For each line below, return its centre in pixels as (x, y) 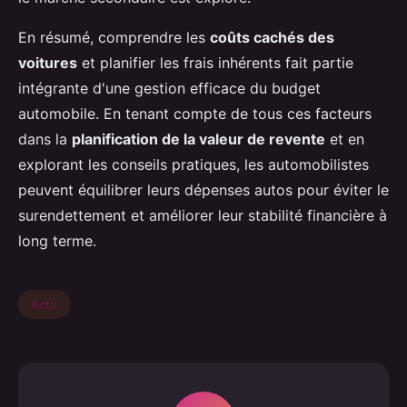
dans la (45, 139)
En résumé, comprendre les (114, 38)
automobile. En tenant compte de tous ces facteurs (195, 114)
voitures (48, 63)
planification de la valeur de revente (199, 139)
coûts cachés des (272, 38)
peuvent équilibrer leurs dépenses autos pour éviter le (203, 190)
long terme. (57, 241)
